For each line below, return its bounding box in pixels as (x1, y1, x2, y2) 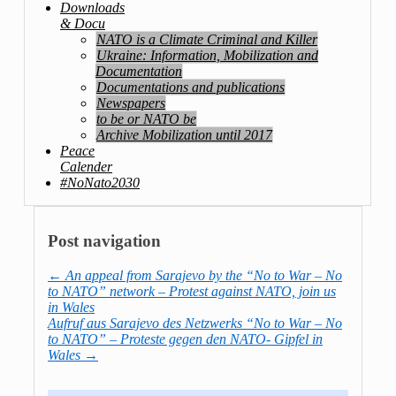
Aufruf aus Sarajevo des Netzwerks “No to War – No (48, 316, 342, 331)
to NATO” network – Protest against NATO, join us (48, 284, 336, 300)
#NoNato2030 (60, 174, 140, 190)
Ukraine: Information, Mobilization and (96, 47, 318, 63)
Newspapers (96, 95, 165, 110)
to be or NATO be (96, 110, 196, 126)
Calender (60, 158, 112, 174)
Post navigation (48, 232, 161, 251)
